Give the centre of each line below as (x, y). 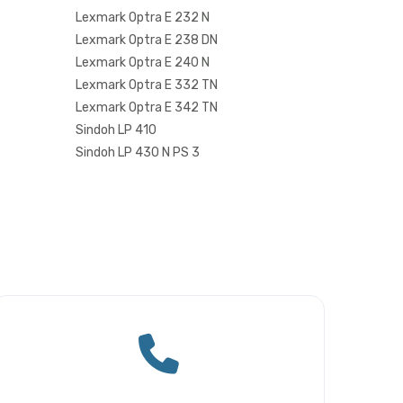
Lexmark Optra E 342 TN (146, 107)
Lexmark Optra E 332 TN (146, 85)
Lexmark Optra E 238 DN (146, 40)
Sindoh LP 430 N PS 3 (137, 152)
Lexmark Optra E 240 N (142, 62)
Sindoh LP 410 (116, 130)
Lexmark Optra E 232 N (142, 17)
